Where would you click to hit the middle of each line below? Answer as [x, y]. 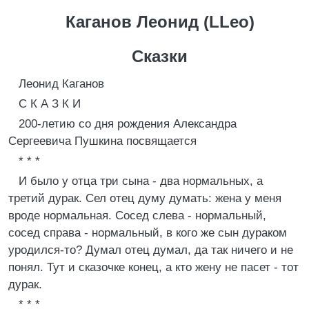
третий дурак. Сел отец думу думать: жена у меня [145, 198]
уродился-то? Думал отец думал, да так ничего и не [151, 250]
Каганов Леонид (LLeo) [160, 22]
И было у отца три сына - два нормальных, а [141, 181]
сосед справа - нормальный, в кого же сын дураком [148, 233]
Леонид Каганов [61, 84]
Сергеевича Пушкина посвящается [102, 141]
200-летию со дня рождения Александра [128, 124]
